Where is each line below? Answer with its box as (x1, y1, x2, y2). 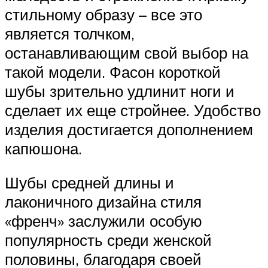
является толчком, (5, 23, 135, 43)
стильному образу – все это (5, 4, 202, 24)
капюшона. (5, 138, 82, 158)
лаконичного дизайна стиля (5, 192, 202, 212)
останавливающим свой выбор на (5, 42, 248, 62)
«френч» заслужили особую (5, 211, 202, 231)
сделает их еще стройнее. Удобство (5, 100, 261, 120)
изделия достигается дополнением (5, 119, 253, 139)
